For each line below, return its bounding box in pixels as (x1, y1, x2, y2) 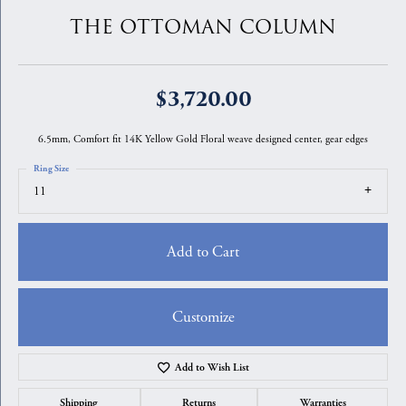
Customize (171, 306, 235, 327)
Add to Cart (167, 241, 239, 262)
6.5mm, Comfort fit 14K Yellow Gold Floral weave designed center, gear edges (38, 132, 368, 146)
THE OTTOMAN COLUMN (70, 14, 336, 42)
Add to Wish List (175, 361, 250, 374)
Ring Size (34, 163, 69, 174)
